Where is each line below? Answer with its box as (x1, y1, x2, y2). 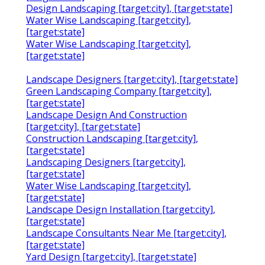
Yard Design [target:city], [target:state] (26, 250, 196, 264)
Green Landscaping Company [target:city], (26, 85, 212, 98)
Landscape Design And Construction (26, 108, 187, 122)
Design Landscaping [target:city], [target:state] (26, 2, 232, 15)
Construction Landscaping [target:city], (26, 132, 198, 146)
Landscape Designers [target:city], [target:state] (26, 73, 238, 86)
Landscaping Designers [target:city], (26, 156, 186, 169)
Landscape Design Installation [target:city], (26, 203, 215, 216)
